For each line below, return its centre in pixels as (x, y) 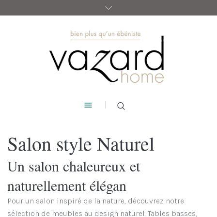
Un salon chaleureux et (73, 166)
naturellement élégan (67, 185)
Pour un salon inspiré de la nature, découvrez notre (95, 201)
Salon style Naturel (81, 143)
